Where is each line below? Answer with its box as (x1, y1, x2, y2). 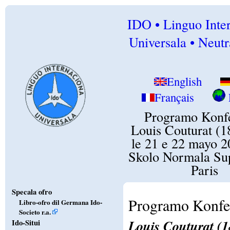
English (166, 73, 205, 89)
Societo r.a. (18, 206, 51, 216)
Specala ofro (11, 186, 52, 197)
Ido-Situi (11, 217, 40, 228)
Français (154, 89, 194, 105)
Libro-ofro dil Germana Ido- (18, 197, 102, 207)
